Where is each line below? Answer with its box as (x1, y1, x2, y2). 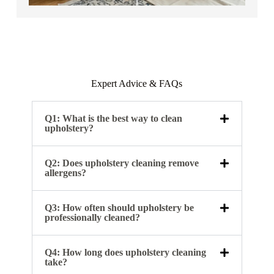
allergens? (44, 168, 86, 179)
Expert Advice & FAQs (91, 78, 183, 89)
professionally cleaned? (44, 212, 140, 223)
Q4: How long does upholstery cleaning (44, 247, 206, 258)
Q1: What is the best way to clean (44, 113, 182, 124)
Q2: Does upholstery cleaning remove (44, 158, 199, 169)
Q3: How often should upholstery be (44, 202, 194, 213)
